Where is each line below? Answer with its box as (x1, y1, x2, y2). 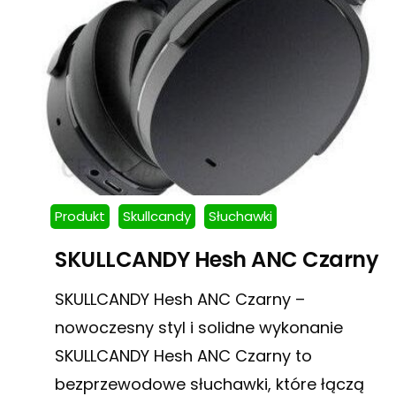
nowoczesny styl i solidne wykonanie (55, 316, 343, 339)
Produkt (55, 206, 105, 225)
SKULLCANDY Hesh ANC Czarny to (55, 344, 312, 367)
